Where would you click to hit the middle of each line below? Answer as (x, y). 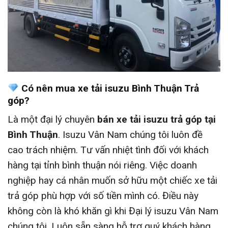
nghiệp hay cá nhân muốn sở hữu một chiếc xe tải (112, 180)
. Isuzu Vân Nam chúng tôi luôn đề (130, 134)
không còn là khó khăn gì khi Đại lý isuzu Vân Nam (113, 211)
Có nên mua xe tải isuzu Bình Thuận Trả (109, 89)
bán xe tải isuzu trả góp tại (156, 119)
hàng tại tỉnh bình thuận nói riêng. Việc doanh (102, 165)
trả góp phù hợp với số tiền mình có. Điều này (103, 195)
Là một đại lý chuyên (52, 119)
